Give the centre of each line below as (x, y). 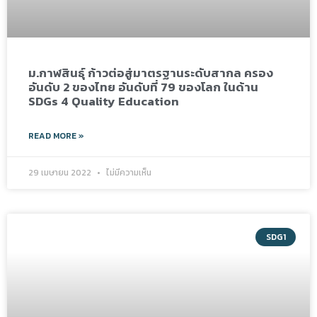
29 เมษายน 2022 (61, 172)
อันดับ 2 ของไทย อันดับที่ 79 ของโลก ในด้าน (143, 87)
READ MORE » (56, 136)
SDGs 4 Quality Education (104, 101)
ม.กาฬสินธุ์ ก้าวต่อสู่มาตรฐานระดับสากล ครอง (151, 73)
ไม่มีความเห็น (128, 172)
